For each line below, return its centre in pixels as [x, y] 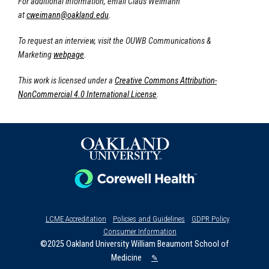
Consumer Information [140, 231]
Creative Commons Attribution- [166, 80]
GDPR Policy [210, 219]
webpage [69, 55]
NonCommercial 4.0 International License [87, 94]
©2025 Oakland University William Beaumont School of [134, 244]
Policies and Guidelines [149, 219]
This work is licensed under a [65, 80]
